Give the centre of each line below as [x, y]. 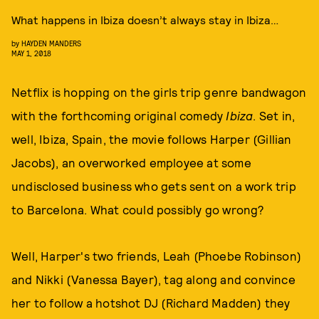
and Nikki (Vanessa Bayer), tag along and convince [153, 279]
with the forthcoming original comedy [119, 115]
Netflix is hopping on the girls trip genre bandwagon [159, 92]
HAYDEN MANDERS [51, 43]
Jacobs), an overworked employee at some [131, 162]
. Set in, [274, 115]
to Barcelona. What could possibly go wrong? [138, 209]
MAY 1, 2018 [31, 53]
